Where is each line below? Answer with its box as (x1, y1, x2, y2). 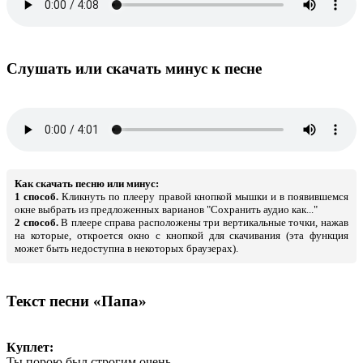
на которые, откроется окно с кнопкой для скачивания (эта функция (15, 228, 348, 241)
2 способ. (15, 216, 58, 228)
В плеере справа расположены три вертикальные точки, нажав (58, 216, 349, 228)
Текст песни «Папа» (6, 293, 147, 310)
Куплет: (6, 340, 53, 354)
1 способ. (15, 190, 59, 203)
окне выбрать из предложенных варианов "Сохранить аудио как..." (15, 203, 318, 216)
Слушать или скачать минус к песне (6, 59, 262, 77)
